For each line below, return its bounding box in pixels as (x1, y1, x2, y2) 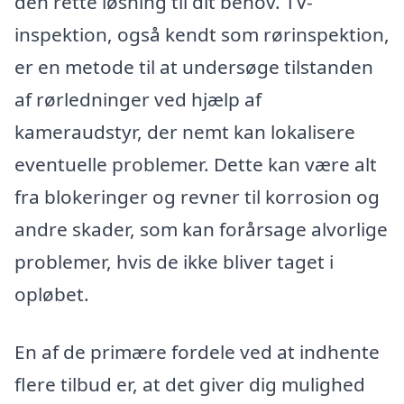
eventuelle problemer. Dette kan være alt (14, 151, 377, 178)
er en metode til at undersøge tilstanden (14, 54, 373, 80)
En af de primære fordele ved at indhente (14, 339, 380, 365)
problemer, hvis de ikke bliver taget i (14, 249, 334, 275)
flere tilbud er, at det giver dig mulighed (14, 372, 365, 398)
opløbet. (14, 281, 89, 308)
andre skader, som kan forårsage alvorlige (14, 216, 388, 243)
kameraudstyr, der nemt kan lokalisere (14, 119, 355, 145)
